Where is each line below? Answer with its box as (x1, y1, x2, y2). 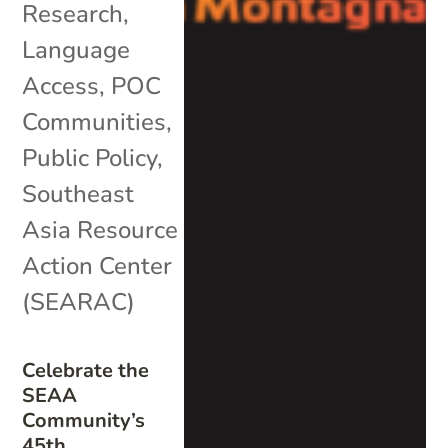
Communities (22, 105, 167, 138)
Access (22, 69, 100, 102)
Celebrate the (22, 356, 150, 384)
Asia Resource (22, 213, 179, 246)
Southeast (22, 177, 135, 210)
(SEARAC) (22, 285, 136, 318)
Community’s (22, 406, 146, 434)
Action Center (22, 249, 173, 282)
